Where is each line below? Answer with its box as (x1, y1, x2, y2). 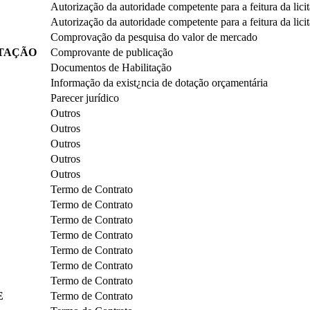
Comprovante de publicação (51, 46, 173, 58)
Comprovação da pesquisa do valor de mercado (51, 30, 257, 43)
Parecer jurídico (51, 91, 119, 104)
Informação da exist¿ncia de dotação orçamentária (51, 76, 268, 89)
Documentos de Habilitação (51, 61, 172, 73)
